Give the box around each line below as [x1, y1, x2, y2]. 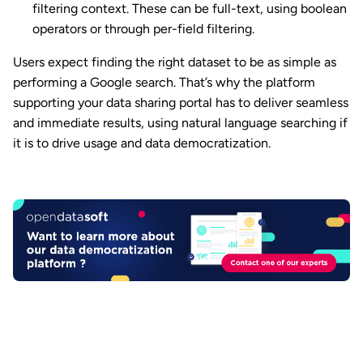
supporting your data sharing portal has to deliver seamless [13, 95, 348, 111]
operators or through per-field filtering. [32, 21, 254, 37]
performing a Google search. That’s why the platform [13, 75, 315, 91]
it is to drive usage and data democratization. [13, 135, 271, 152]
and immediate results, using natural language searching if [13, 115, 348, 131]
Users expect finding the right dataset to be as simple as [13, 54, 336, 70]
